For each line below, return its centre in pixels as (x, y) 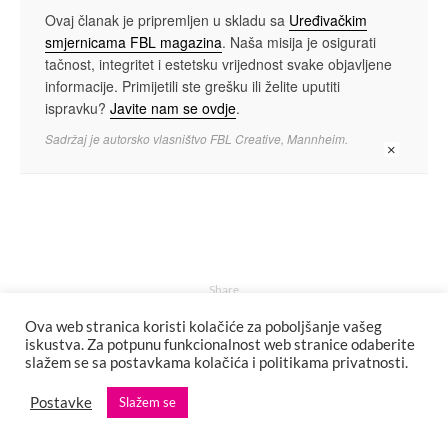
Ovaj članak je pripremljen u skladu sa (167, 20)
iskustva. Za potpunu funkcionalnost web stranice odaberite (220, 344)
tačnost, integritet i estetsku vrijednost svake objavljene (218, 64)
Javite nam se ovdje (173, 108)
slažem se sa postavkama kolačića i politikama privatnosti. (216, 362)
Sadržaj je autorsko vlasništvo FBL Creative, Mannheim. (196, 139)
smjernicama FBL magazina (133, 42)
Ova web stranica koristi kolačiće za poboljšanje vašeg (203, 326)
